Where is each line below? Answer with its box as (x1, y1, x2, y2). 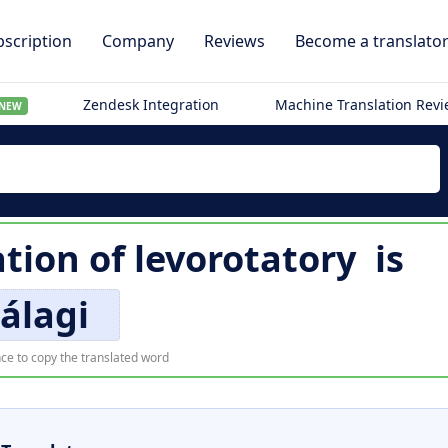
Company (102, 30, 174, 52)
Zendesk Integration (83, 95, 220, 114)
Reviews (204, 30, 265, 52)
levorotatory (133, 234, 356, 283)
